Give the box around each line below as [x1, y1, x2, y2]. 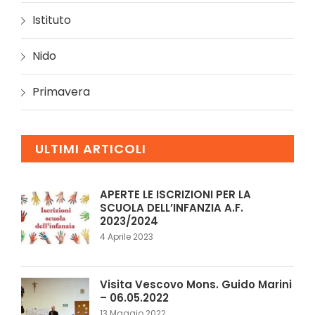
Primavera [32, 83, 90, 100]
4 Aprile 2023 [100, 230, 153, 243]
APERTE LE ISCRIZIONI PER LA [100, 186, 251, 202]
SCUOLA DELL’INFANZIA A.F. [100, 200, 243, 215]
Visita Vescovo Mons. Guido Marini [100, 276, 292, 292]
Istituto [32, 11, 71, 28]
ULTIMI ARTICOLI [35, 139, 146, 157]
